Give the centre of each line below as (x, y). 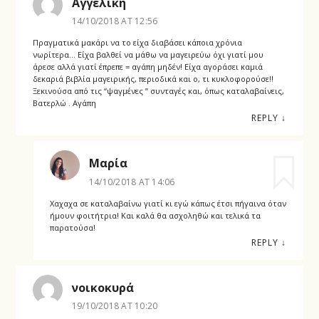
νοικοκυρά (103, 288)
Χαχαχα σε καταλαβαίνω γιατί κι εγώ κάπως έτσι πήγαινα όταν (168, 203)
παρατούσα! (72, 227)
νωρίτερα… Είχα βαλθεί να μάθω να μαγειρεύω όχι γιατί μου (148, 55)
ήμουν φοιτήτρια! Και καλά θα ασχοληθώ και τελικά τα (155, 215)
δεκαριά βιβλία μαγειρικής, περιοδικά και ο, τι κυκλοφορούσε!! (153, 79)
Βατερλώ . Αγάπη (64, 103)
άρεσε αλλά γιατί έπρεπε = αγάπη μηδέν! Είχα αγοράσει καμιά (147, 67)
